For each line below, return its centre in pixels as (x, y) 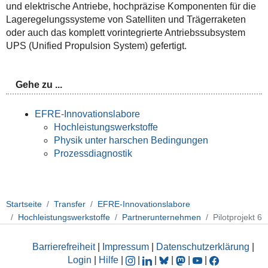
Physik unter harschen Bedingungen (131, 141)
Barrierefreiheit (64, 247)
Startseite (24, 204)
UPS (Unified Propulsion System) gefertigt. (96, 45)
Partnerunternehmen (162, 217)
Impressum (126, 247)
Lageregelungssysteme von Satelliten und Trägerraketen (126, 19)
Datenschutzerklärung (203, 247)
